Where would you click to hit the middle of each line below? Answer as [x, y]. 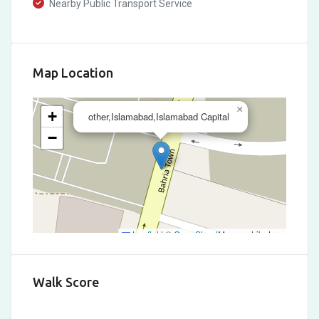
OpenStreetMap [204, 234]
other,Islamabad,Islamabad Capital [159, 116]
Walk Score [66, 282]
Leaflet [145, 234]
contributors [259, 234]
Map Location [73, 73]
